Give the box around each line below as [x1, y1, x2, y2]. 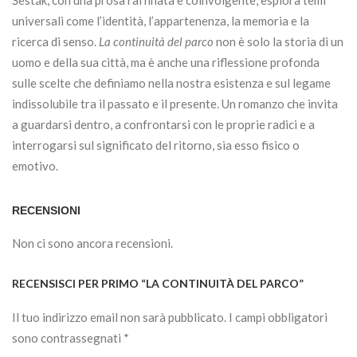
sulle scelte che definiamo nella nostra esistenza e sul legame [12, 76, 331, 91]
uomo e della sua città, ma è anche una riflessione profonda [12, 55, 320, 70]
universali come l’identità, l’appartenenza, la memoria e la [12, 14, 309, 29]
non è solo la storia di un [214, 34, 343, 49]
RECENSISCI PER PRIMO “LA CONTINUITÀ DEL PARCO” [12, 277, 304, 291]
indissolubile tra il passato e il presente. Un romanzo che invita [12, 96, 338, 112]
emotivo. [12, 159, 58, 174]
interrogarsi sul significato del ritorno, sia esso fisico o [12, 138, 300, 153]
